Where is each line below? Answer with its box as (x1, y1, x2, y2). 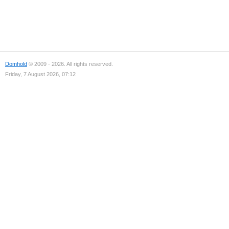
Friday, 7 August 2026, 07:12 (5, 71, 76, 77)
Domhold (5, 61, 27, 67)
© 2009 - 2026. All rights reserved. (27, 61, 113, 67)
